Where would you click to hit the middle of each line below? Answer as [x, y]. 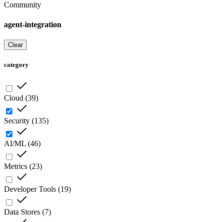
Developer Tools [30, 189]
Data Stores [22, 212]
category [16, 65]
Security [17, 121]
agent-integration [33, 24]
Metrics [16, 166]
